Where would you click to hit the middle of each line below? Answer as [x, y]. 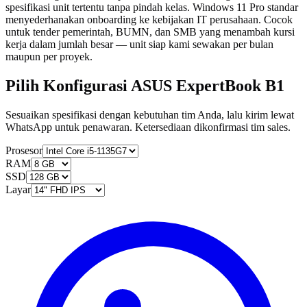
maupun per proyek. [49, 57]
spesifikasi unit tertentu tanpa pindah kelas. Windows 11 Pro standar [152, 8]
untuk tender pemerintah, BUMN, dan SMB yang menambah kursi [150, 32]
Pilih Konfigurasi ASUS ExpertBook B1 [145, 85]
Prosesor [24, 150]
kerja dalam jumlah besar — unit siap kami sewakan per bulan [139, 45]
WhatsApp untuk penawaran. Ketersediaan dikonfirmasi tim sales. [148, 127]
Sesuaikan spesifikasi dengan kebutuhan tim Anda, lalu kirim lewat [150, 114]
